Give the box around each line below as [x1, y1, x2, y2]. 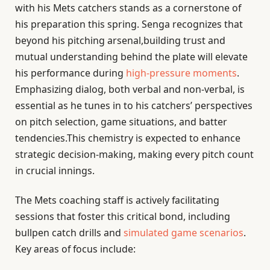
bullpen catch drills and [15, 226, 124, 240]
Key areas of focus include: [15, 242, 136, 256]
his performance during [15, 66, 126, 80]
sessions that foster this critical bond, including [15, 210, 230, 224]
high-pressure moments [126, 66, 237, 80]
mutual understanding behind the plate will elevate [15, 50, 248, 64]
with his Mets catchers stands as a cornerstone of [15, 1, 241, 15]
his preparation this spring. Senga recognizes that [15, 17, 243, 31]
